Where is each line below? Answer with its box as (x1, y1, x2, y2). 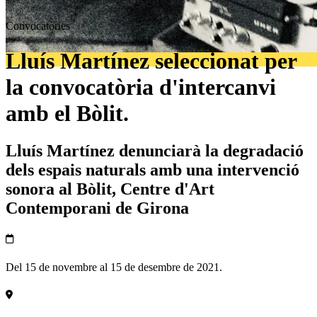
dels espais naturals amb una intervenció (6, 161, 299, 180)
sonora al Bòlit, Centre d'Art (6, 180, 214, 199)
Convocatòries (6, 20, 70, 33)
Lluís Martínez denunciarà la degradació (6, 142, 304, 161)
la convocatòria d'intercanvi (6, 74, 276, 100)
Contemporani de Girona (6, 199, 189, 218)
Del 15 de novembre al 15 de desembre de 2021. (6, 260, 222, 273)
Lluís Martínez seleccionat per (6, 47, 296, 74)
